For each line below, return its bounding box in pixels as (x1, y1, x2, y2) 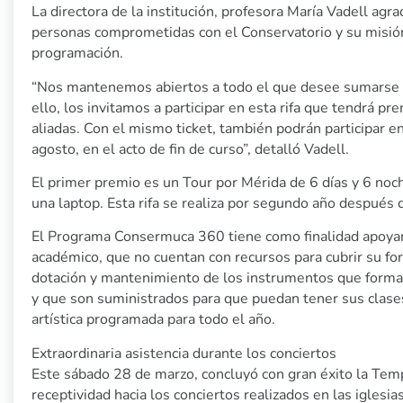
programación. (31, 43, 127, 64)
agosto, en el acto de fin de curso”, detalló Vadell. (31, 139, 349, 159)
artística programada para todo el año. (31, 309, 279, 330)
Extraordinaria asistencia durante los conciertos (31, 343, 336, 363)
